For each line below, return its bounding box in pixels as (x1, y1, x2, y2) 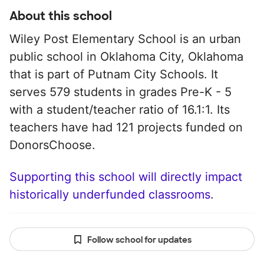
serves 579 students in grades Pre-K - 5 (9, 85, 232, 99)
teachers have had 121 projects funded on (9, 120, 243, 134)
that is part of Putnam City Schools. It (9, 67, 218, 81)
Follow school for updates (87, 235, 192, 245)
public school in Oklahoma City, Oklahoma (9, 49, 243, 64)
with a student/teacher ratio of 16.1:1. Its (9, 103, 230, 117)
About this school (9, 8, 112, 24)
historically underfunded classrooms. (9, 187, 214, 202)
